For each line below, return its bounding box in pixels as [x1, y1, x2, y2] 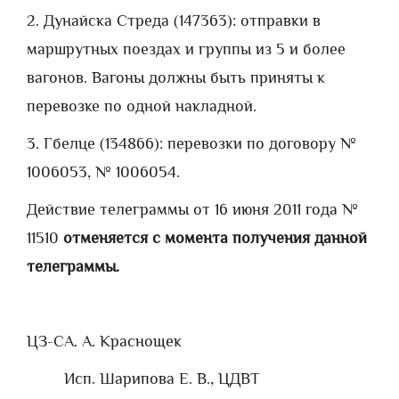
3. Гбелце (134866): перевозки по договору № [27, 134, 356, 152]
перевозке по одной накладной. [27, 97, 256, 115]
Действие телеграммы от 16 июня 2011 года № [27, 200, 358, 218]
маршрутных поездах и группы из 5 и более [27, 40, 346, 58]
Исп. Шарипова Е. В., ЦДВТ [64, 370, 260, 387]
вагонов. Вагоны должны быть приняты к [27, 69, 325, 86]
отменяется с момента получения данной [63, 229, 367, 247]
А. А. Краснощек [64, 332, 182, 350]
